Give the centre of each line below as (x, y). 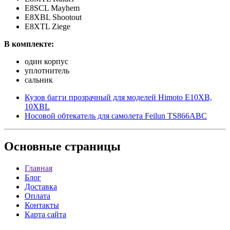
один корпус (46, 61)
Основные (33, 147)
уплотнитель (47, 70)
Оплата (37, 196)
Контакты (42, 205)
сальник (39, 80)
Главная (39, 168)
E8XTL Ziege (47, 26)
